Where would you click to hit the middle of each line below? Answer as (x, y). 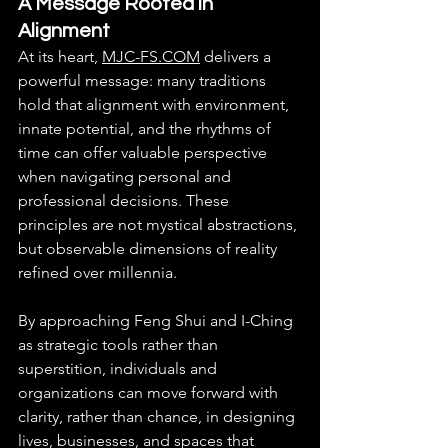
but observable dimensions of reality (149, 248)
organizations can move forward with (150, 392)
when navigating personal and (126, 176)
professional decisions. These (125, 200)
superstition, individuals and (119, 368)
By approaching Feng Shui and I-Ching (157, 320)
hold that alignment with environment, (155, 104)
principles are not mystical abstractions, (159, 224)
